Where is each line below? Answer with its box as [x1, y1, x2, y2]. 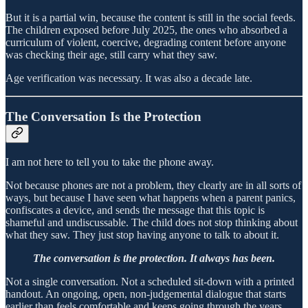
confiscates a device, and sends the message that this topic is [5, 204, 265, 217]
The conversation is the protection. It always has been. [33, 252, 275, 265]
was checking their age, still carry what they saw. [5, 48, 217, 60]
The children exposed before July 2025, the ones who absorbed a [5, 23, 287, 36]
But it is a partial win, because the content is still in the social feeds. [5, 11, 296, 23]
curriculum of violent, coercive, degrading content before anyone [5, 36, 286, 48]
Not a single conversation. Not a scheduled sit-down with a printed [5, 276, 294, 288]
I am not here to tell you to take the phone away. [5, 156, 214, 168]
